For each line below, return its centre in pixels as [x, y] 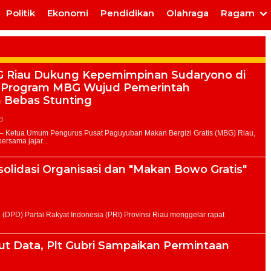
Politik [21, 13]
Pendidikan [127, 13]
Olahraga [188, 13]
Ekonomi [68, 13]
